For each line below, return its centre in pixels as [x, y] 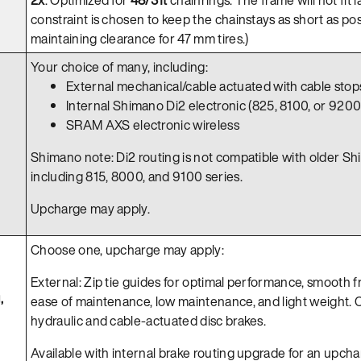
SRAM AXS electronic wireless [153, 124]
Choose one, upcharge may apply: [127, 249]
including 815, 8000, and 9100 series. [137, 176]
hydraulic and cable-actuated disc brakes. [149, 320]
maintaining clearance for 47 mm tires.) [140, 38]
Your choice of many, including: [119, 66]
